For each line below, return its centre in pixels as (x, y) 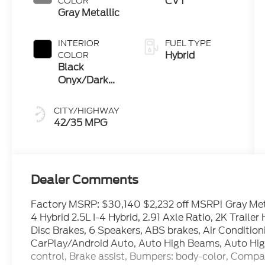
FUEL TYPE (188, 43)
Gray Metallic (89, 13)
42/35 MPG (81, 123)
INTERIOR (79, 43)
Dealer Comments (85, 180)
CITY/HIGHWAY (87, 111)
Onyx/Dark (83, 80)
